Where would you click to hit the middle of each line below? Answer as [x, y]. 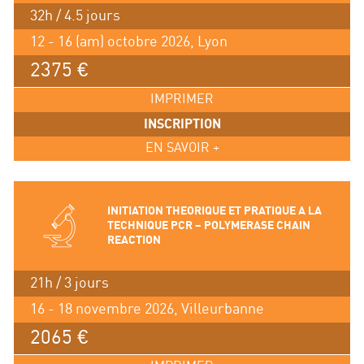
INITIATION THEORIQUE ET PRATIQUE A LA [214, 211]
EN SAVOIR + [182, 149]
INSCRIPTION [182, 125]
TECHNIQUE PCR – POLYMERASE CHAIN [208, 226]
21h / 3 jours [69, 284]
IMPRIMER [182, 100]
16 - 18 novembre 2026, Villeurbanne [147, 309]
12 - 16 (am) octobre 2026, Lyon [128, 42]
